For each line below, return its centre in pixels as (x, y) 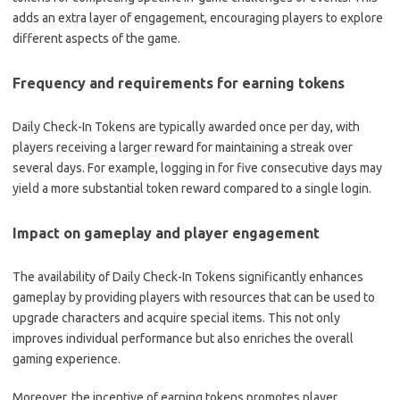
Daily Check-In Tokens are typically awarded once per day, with (186, 127)
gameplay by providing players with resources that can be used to (194, 297)
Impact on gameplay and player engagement (166, 233)
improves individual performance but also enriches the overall (183, 338)
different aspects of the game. (96, 38)
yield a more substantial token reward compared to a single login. (192, 188)
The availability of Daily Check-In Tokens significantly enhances (188, 277)
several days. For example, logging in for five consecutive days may (197, 168)
